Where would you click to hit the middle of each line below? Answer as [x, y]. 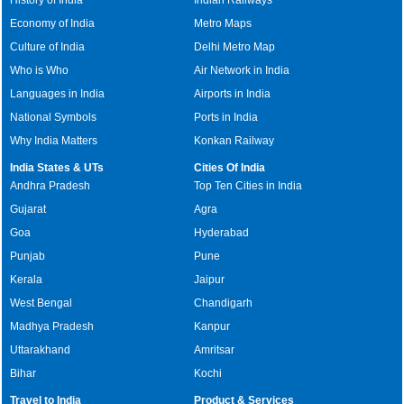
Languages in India [58, 94]
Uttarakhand [41, 350]
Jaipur [210, 280]
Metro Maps [223, 23]
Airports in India [233, 94]
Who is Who [40, 70]
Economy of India [53, 23]
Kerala [27, 280]
